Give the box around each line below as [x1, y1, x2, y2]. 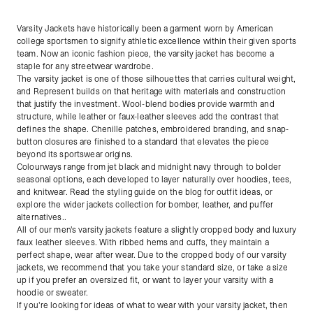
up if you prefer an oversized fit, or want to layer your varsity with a [17, 275, 274, 286]
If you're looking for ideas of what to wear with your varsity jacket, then [17, 300, 288, 311]
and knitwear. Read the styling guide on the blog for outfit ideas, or [17, 187, 273, 198]
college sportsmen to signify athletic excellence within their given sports [17, 36, 296, 47]
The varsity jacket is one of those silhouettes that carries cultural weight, [17, 73, 296, 85]
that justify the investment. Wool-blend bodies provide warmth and [17, 99, 275, 110]
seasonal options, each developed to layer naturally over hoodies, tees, [17, 174, 292, 185]
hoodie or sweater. [17, 287, 89, 298]
